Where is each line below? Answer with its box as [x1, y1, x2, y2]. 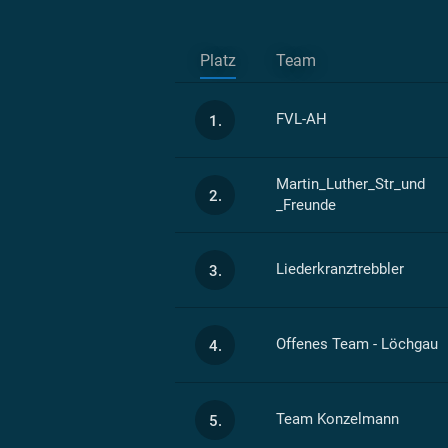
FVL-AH [275, 109, 327, 128]
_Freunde [275, 195, 336, 214]
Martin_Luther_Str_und [275, 174, 425, 193]
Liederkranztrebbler [275, 259, 404, 278]
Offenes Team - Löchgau [275, 334, 438, 353]
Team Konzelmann [275, 409, 399, 428]
